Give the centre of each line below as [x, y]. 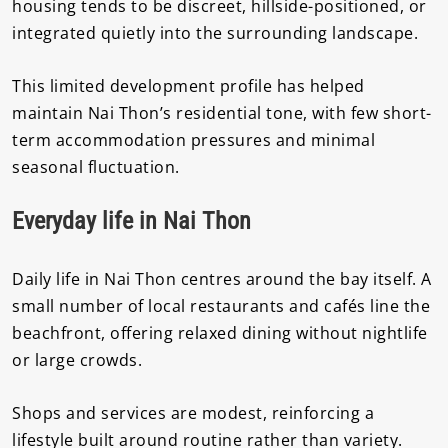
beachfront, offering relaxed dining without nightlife [220, 333]
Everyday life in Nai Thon [131, 221]
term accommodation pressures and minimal [193, 139]
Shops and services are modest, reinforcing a [193, 412]
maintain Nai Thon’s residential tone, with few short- [222, 112]
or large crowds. [77, 360]
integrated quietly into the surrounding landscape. [215, 32]
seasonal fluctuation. [96, 166]
